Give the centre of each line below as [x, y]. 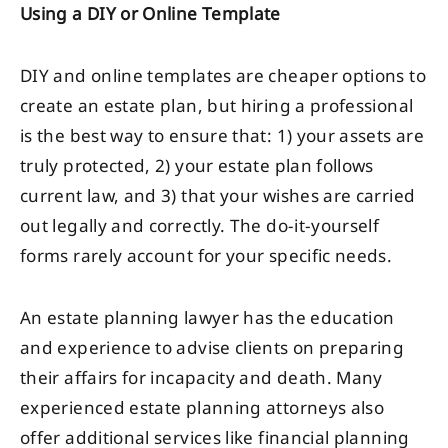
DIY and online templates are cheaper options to [223, 76]
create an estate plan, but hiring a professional [217, 106]
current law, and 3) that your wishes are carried [218, 196]
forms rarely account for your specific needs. [206, 256]
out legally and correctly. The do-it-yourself [200, 226]
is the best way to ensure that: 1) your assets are [222, 136]
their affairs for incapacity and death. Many [201, 378]
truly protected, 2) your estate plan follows [197, 166]
